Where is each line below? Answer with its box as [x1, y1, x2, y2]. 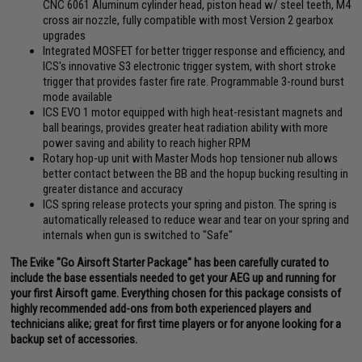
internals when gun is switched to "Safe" [43, 227, 234, 242]
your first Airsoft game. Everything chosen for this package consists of [11, 285, 342, 301]
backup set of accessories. [11, 331, 138, 347]
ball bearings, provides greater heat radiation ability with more [43, 120, 329, 135]
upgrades [43, 27, 86, 43]
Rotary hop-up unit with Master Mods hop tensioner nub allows [43, 150, 339, 166]
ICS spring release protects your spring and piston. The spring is [43, 196, 338, 212]
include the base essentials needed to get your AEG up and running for [11, 270, 336, 285]
